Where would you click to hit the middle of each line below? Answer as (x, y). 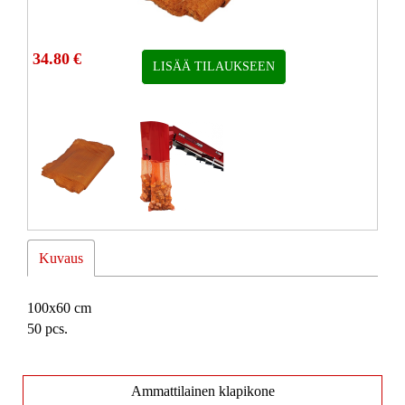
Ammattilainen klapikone (202, 391)
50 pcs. (47, 329)
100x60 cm (59, 308)
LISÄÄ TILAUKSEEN (214, 66)
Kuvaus (61, 258)
